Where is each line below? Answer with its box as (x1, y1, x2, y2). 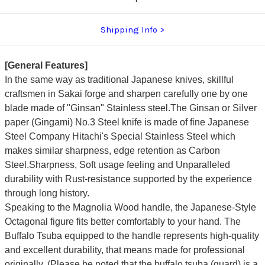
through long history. (4, 188, 89, 198)
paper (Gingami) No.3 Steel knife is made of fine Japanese (4, 117, 249, 127)
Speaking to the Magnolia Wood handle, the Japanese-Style (4, 202, 256, 212)
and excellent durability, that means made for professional (4, 244, 245, 255)
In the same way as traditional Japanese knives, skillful (4, 74, 234, 85)
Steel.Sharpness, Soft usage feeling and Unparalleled (4, 159, 230, 170)
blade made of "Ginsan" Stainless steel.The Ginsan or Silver (4, 102, 257, 113)
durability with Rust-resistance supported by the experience (4, 173, 252, 184)
